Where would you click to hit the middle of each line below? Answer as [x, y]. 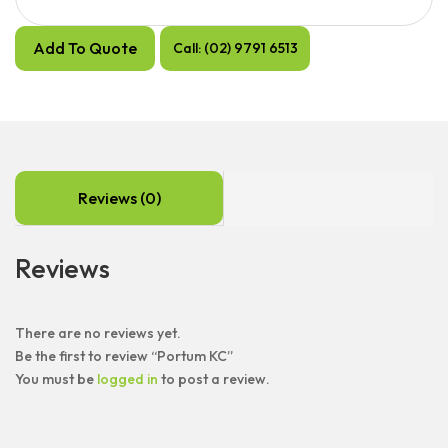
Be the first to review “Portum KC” [124, 356]
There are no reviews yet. [98, 333]
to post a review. [214, 379]
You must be [56, 379]
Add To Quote [85, 48]
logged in [127, 379]
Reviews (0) [119, 198]
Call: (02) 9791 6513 [235, 48]
